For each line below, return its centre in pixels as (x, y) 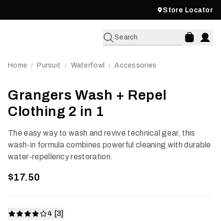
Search (126, 37)
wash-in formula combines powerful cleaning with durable (110, 145)
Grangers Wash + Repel (87, 95)
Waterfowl (88, 65)
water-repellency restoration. (61, 157)
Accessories (136, 65)
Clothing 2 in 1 (56, 111)
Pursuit (49, 65)
